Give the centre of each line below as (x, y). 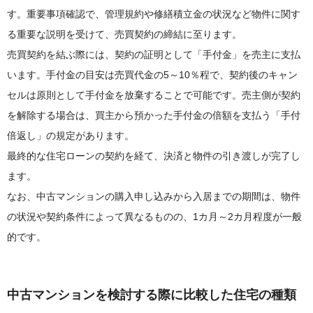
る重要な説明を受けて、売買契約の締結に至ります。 (124, 35)
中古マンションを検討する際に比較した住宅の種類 (152, 295)
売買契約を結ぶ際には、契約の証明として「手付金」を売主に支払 (154, 55)
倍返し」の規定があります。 (71, 136)
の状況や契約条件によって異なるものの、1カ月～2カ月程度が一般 (154, 217)
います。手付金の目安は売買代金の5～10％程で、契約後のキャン (152, 75)
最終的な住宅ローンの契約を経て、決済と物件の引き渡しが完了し (154, 156)
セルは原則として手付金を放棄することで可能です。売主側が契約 (154, 95)
